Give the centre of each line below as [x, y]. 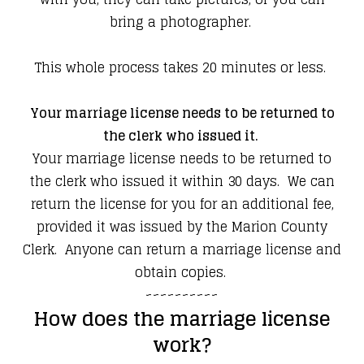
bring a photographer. [182, 22]
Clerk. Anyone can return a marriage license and [182, 250]
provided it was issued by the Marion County [182, 227]
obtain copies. [182, 273]
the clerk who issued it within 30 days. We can [182, 182]
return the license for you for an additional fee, [182, 204]
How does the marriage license [182, 319]
